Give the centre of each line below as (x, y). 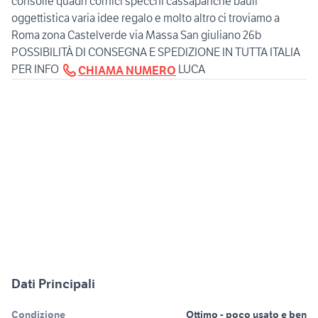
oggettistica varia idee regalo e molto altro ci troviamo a (146, 18)
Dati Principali (53, 284)
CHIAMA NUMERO (127, 71)
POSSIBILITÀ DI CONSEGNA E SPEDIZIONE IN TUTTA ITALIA (156, 52)
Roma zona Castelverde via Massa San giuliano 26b (136, 35)
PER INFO (36, 69)
